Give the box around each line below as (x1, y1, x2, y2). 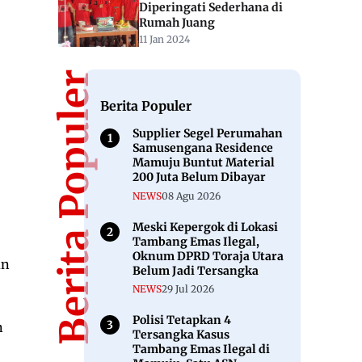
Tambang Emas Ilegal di (133, 342, 270, 357)
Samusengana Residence (133, 141, 273, 156)
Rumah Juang (139, 15, 215, 30)
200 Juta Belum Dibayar (133, 170, 266, 185)
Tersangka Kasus (133, 327, 229, 343)
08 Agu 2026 (162, 189, 221, 202)
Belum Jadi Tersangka (133, 263, 259, 278)
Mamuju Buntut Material (133, 155, 275, 170)
